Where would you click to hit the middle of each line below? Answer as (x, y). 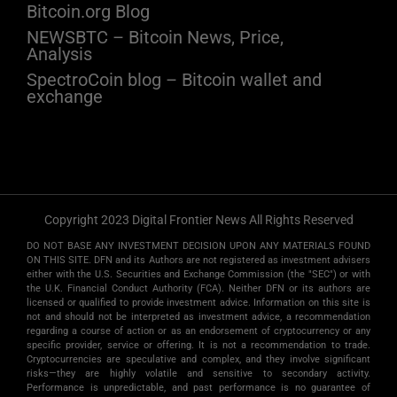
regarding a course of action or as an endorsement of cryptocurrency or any (198, 331)
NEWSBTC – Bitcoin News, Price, (155, 38)
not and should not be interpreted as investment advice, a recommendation (198, 317)
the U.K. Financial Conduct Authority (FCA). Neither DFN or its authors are (198, 289)
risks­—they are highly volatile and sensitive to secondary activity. (198, 374)
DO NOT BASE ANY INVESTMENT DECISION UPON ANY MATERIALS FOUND (198, 246)
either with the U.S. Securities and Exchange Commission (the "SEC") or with (198, 275)
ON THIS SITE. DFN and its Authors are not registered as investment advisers (198, 261)
